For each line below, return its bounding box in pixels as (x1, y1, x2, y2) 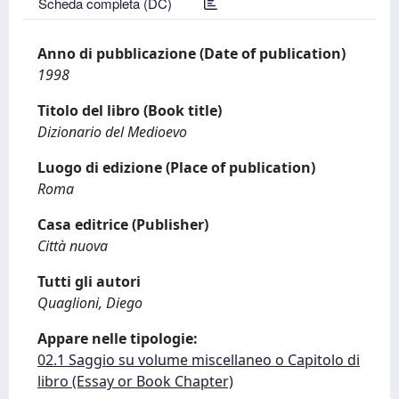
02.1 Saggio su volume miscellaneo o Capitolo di (37, 350, 360, 370)
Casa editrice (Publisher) (37, 215, 208, 234)
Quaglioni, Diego (37, 293, 142, 313)
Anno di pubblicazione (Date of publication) (37, 44, 346, 63)
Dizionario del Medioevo (37, 122, 187, 142)
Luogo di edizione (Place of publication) (37, 158, 315, 177)
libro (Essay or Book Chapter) (37, 371, 233, 391)
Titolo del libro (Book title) (37, 101, 222, 120)
